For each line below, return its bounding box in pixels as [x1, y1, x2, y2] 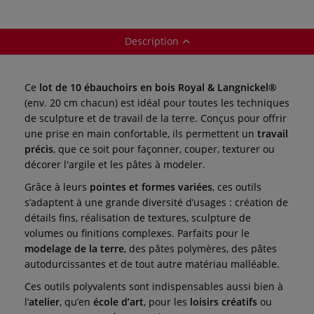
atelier [29, 294, 60, 308]
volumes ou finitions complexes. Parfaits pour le [25, 226, 250, 240]
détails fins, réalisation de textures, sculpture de [25, 210, 251, 224]
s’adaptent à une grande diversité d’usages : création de [25, 195, 288, 209]
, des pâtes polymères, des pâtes [124, 241, 277, 255]
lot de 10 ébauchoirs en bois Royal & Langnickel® [39, 80, 277, 94]
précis [25, 142, 53, 156]
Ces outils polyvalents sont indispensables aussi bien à [25, 279, 283, 293]
